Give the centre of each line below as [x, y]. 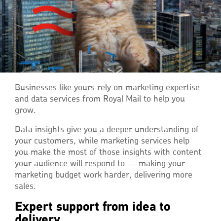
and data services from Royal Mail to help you [100, 99]
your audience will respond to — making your [100, 164]
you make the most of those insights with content [108, 152]
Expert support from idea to [92, 206]
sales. [25, 186]
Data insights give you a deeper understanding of [107, 129]
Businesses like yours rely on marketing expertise [107, 88]
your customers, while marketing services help [102, 141]
